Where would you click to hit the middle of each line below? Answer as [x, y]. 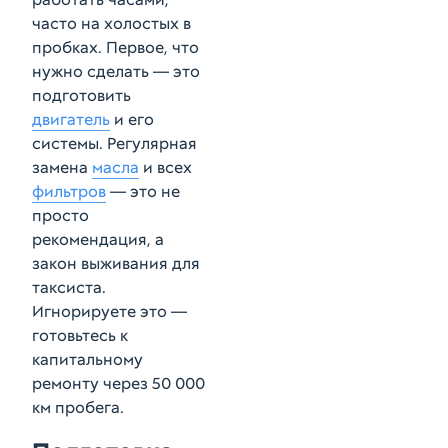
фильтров [69, 191]
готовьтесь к [80, 335]
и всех [165, 167]
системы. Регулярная [114, 143]
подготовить [81, 95]
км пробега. [78, 407]
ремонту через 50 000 [118, 383]
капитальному [87, 359]
